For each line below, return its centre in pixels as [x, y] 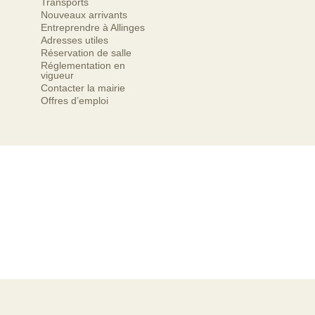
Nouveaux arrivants [84, 15]
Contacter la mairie [83, 88]
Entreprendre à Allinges [93, 27]
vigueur [57, 75]
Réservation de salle [86, 53]
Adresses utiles [75, 40]
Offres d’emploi [75, 101]
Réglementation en [83, 65]
